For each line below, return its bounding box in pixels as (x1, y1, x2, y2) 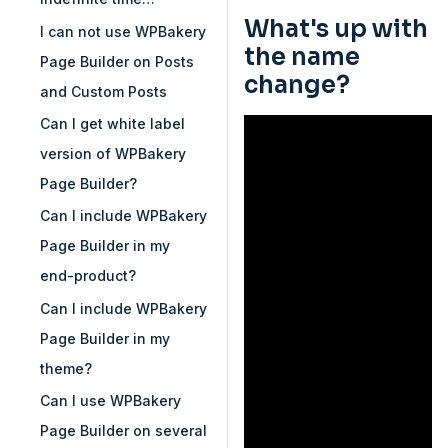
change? (244, 70, 350, 101)
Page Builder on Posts (40, 52, 194, 70)
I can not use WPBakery (40, 22, 206, 40)
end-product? (40, 267, 136, 285)
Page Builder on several (40, 422, 207, 440)
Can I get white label (40, 115, 185, 133)
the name (244, 42, 360, 73)
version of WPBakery (40, 145, 186, 163)
